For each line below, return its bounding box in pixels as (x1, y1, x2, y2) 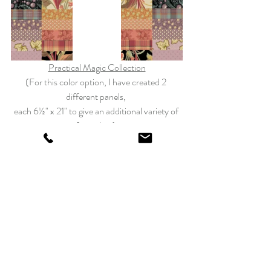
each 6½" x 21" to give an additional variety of (13, 103, 180, 118)
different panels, (66, 89, 128, 103)
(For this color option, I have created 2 (25, 74, 168, 89)
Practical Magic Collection (48, 60, 146, 74)
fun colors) (76, 118, 118, 132)
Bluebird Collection (61, 209, 132, 223)
